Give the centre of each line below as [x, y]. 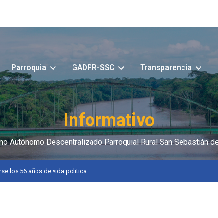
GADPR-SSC [93, 67]
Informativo [109, 120]
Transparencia [166, 67]
